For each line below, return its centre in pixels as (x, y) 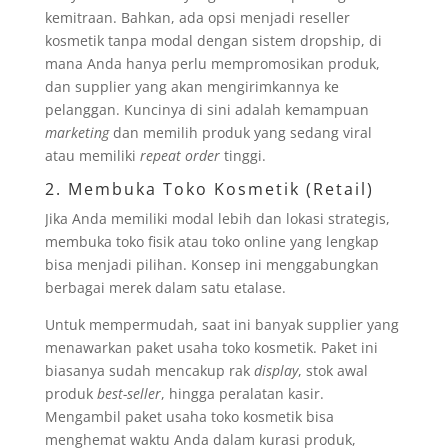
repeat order (179, 155)
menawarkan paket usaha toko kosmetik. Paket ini (211, 347)
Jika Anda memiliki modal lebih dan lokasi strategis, (217, 218)
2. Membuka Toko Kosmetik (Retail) (209, 189)
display (275, 370)
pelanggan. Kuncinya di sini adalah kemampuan (206, 109)
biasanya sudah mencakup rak (149, 370)
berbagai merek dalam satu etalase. (165, 287)
